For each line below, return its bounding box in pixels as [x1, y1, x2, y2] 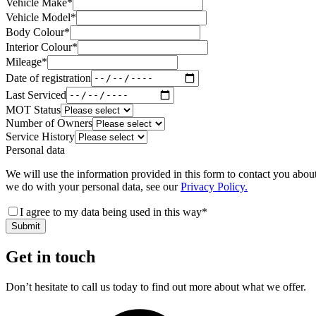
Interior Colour [6, 40, 72, 53]
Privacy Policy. [181, 180, 248, 193]
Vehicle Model [6, 11, 71, 23]
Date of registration [6, 71, 91, 84]
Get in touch [6, 247, 95, 266]
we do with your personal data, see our [6, 180, 181, 193]
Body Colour [6, 25, 64, 38]
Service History [6, 130, 75, 142]
